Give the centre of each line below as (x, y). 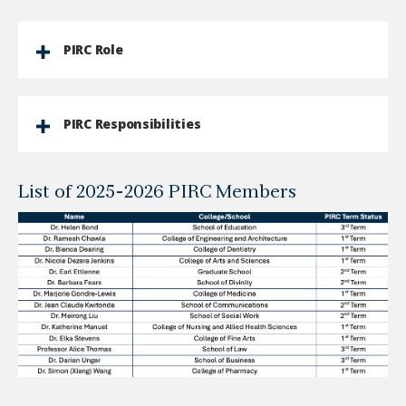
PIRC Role (93, 49)
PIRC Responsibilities (132, 124)
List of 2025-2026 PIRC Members (157, 193)
